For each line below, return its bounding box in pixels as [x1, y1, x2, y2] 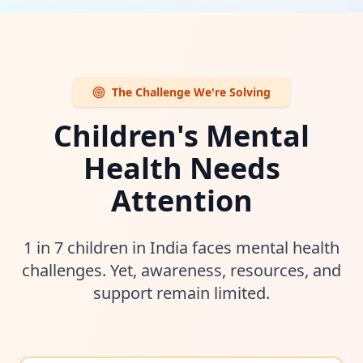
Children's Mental [53, 116, 310, 156]
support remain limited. [93, 282, 270, 304]
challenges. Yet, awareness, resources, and [22, 259, 341, 281]
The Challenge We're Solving [112, 84, 271, 100]
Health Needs [83, 148, 280, 188]
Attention [110, 181, 253, 220]
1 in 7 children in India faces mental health [23, 237, 340, 258]
